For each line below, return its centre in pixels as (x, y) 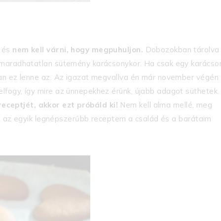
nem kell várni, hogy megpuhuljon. (78, 49)
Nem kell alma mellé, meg (166, 105)
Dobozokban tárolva (181, 49)
